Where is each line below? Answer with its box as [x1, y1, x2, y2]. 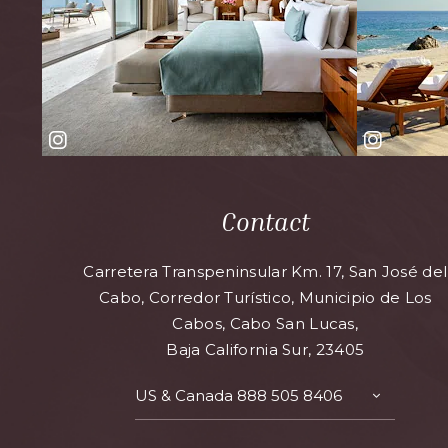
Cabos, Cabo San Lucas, [172, 314, 359, 333]
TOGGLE [375, 392, 440, 408]
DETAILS [375, 416, 440, 432]
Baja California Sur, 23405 [166, 340, 365, 359]
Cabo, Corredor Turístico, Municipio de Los [98, 288, 432, 307]
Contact [220, 207, 310, 237]
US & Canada [135, 386, 238, 405]
